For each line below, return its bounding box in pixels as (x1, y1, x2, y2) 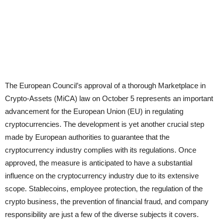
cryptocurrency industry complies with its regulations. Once (5, 145, 196, 154)
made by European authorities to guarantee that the (5, 132, 169, 141)
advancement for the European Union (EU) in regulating (5, 107, 183, 115)
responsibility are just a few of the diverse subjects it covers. (5, 210, 199, 219)
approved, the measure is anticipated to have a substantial (5, 158, 192, 167)
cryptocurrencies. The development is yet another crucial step (5, 119, 204, 128)
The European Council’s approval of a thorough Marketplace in (5, 81, 206, 90)
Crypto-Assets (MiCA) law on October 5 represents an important (5, 94, 213, 103)
